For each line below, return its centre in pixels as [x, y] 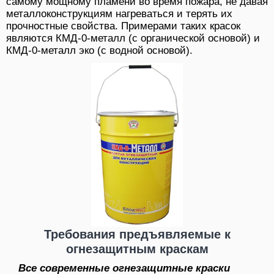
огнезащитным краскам [137, 249]
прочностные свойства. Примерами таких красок [123, 26]
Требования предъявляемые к [137, 234]
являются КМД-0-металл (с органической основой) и [133, 39]
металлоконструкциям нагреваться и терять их [119, 14]
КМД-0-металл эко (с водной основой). [99, 51]
